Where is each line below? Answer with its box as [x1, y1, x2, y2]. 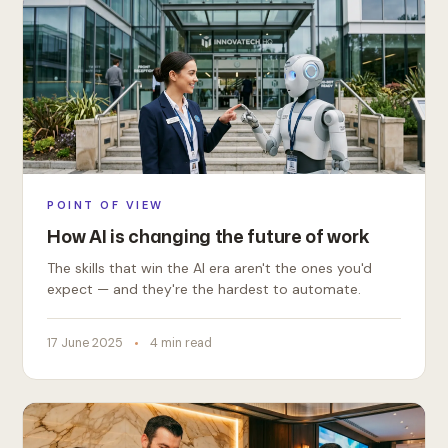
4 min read [150, 335, 213, 351]
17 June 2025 [47, 335, 124, 351]
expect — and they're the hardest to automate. [47, 280, 362, 298]
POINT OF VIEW [47, 198, 164, 212]
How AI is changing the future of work [47, 223, 369, 249]
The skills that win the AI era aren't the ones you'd [47, 259, 373, 277]
